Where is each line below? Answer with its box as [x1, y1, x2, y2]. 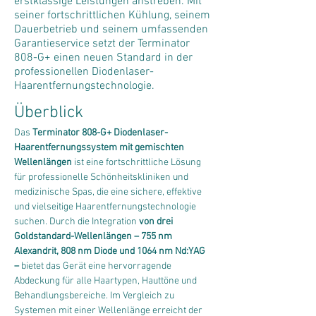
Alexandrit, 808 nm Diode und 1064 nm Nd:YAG [14, 245, 207, 257]
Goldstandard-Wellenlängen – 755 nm [14, 231, 174, 243]
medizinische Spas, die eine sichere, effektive [14, 186, 204, 198]
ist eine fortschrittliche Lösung [72, 157, 203, 169]
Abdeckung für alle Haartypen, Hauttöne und [14, 275, 199, 287]
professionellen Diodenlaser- [14, 65, 154, 79]
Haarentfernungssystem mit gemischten [14, 142, 186, 154]
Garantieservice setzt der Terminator [14, 37, 190, 51]
